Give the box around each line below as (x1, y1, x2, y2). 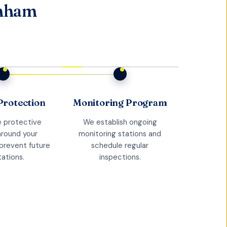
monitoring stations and (79, 129, 162, 139)
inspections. (99, 152, 141, 163)
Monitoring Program (72, 97, 167, 109)
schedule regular (91, 140, 149, 151)
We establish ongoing (83, 117, 157, 128)
